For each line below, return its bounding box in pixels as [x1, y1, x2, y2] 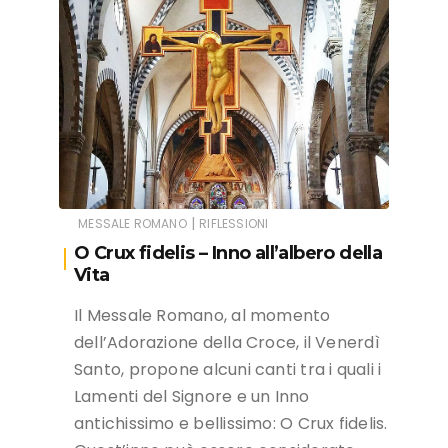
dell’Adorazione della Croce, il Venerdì [74, 330, 380, 354]
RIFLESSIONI [199, 214, 269, 232]
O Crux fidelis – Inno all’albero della [74, 241, 383, 264]
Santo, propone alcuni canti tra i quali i [74, 357, 382, 381]
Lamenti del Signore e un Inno [74, 384, 310, 408]
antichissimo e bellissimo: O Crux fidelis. [74, 411, 388, 435]
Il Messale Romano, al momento [74, 303, 331, 327]
